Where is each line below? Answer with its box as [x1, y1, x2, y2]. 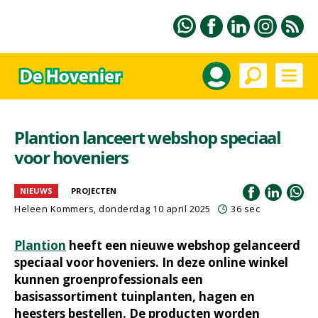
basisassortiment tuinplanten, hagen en [14, 288, 255, 305]
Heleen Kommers [14, 202, 94, 215]
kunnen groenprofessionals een [14, 271, 203, 287]
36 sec [231, 202, 260, 215]
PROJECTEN [71, 185, 116, 196]
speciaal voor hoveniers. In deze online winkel [14, 254, 288, 270]
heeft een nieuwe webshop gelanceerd [66, 237, 300, 253]
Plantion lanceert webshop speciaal [14, 126, 280, 149]
